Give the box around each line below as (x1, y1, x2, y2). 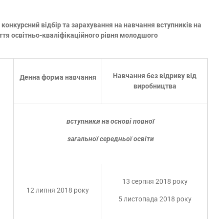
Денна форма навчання (19, 73, 96, 81)
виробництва (133, 82, 176, 90)
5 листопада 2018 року (118, 195, 192, 203)
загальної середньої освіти (67, 135, 154, 143)
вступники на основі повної (66, 117, 154, 125)
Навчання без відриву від (113, 72, 197, 80)
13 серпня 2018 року (122, 177, 188, 185)
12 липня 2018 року (26, 186, 89, 194)
